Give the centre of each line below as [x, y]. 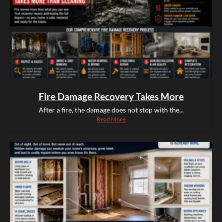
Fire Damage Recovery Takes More [111, 97]
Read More [111, 119]
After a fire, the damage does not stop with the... [111, 110]
